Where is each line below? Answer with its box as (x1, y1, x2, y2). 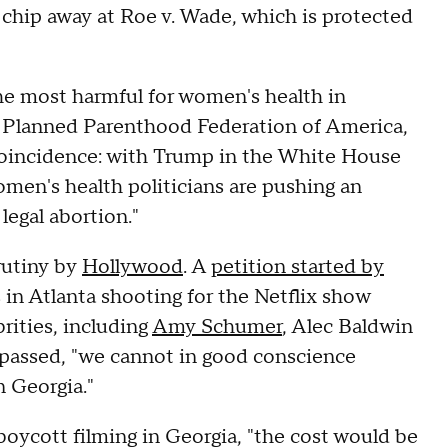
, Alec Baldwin (282, 313, 413, 340)
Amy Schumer (152, 313, 282, 340)
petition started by (211, 253, 384, 280)
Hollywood (82, 253, 183, 280)
